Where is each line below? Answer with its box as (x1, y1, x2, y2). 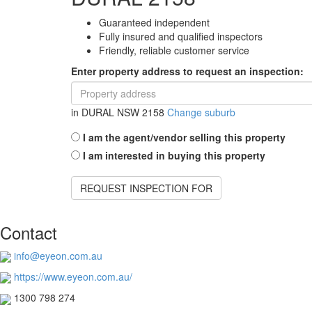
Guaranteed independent (99, 15, 210, 29)
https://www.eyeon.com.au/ (14, 269, 132, 283)
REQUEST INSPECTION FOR (80, 180, 212, 195)
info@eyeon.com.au (14, 248, 102, 263)
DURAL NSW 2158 (81, 104, 164, 119)
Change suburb (167, 104, 235, 119)
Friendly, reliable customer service (99, 42, 249, 57)
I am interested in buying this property (83, 148, 265, 162)
